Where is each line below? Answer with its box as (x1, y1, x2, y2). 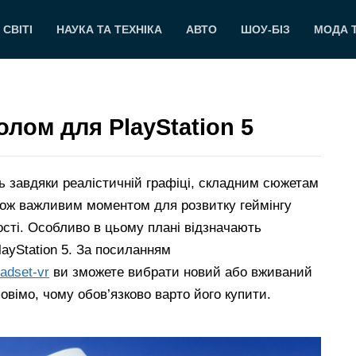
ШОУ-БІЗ (241, 23, 291, 36)
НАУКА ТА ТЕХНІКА (56, 23, 163, 36)
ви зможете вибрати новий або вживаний (49, 265, 312, 281)
